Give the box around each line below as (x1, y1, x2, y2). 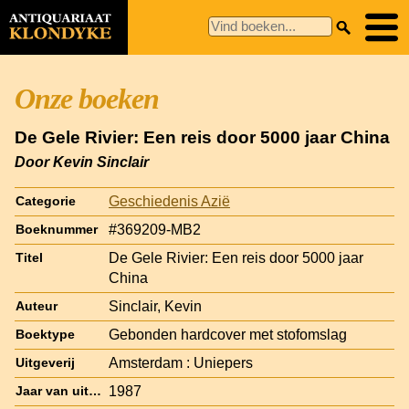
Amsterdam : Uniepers (109, 354, 253, 371)
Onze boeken (15, 82, 159, 115)
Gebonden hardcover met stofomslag (109, 326, 347, 342)
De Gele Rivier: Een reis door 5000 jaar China (15, 128, 390, 147)
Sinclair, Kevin (109, 298, 202, 314)
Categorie (16, 194, 76, 208)
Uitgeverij (16, 355, 75, 370)
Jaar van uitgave (89, 383, 101, 398)
